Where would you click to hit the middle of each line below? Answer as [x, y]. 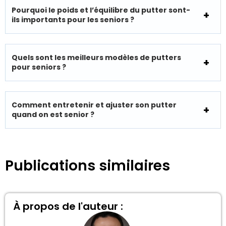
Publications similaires [88, 166]
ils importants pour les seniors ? [73, 20]
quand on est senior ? [53, 115]
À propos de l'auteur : [68, 207]
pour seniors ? [39, 67]
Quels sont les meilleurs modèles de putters [96, 58]
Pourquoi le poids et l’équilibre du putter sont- [101, 10]
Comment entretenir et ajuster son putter [94, 105]
